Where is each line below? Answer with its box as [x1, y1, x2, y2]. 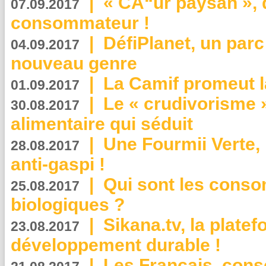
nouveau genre [11, 53, 137, 73]
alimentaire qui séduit [11, 114, 193, 134]
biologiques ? [11, 195, 125, 214]
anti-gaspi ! [11, 154, 105, 174]
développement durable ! [11, 235, 221, 255]
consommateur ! [11, 13, 150, 33]
